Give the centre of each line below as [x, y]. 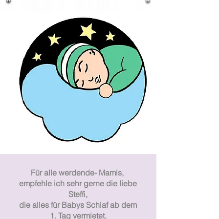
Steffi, [78, 194]
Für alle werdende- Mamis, [78, 172]
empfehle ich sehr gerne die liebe [78, 183]
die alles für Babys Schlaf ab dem [78, 205]
